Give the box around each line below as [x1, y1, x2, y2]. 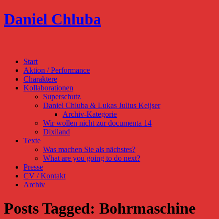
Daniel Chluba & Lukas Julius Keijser [43, 101, 160, 109]
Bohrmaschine [99, 199, 196, 218]
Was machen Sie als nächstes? [43, 145, 135, 153]
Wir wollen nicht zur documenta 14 [43, 118, 152, 127]
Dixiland [43, 127, 70, 136]
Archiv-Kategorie [63, 109, 117, 118]
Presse [23, 162, 43, 171]
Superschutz [43, 92, 81, 101]
